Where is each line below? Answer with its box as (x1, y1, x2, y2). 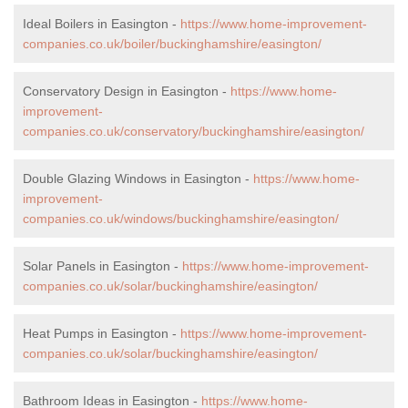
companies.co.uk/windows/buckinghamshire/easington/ (23, 210, 339, 226)
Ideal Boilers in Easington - (23, 15, 180, 31)
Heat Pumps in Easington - (23, 325, 180, 341)
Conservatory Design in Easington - (23, 83, 230, 98)
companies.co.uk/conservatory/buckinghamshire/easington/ (23, 123, 364, 138)
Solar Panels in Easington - (23, 258, 182, 273)
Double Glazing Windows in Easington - (23, 170, 253, 186)
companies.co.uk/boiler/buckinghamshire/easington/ (23, 36, 321, 51)
